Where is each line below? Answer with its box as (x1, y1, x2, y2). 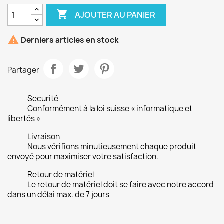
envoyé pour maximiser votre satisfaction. (7, 151, 158, 162)
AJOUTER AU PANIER (75, 9, 156, 20)
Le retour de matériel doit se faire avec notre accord (27, 179, 214, 190)
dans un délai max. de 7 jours (7, 189, 109, 200)
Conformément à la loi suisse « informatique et (27, 103, 192, 114)
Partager (7, 64, 39, 75)
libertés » (7, 113, 40, 124)
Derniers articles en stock (19, 35, 119, 46)
